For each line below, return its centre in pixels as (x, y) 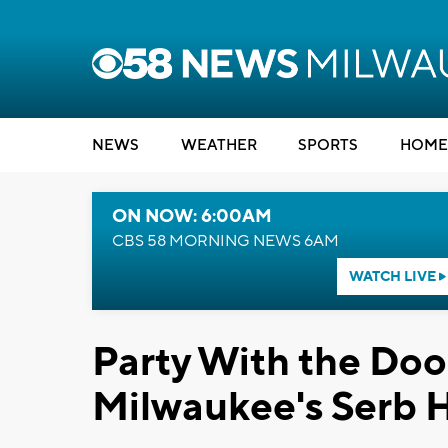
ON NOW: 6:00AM (192, 216)
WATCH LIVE (393, 277)
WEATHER (218, 145)
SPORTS (328, 145)
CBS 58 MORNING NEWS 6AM (225, 241)
